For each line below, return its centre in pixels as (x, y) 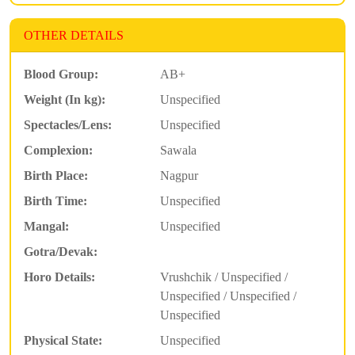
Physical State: (63, 340)
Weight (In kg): (65, 99)
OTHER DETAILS (74, 35)
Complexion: (58, 150)
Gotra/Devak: (61, 251)
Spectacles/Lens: (68, 124)
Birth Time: (55, 200)
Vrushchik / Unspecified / (223, 277)
